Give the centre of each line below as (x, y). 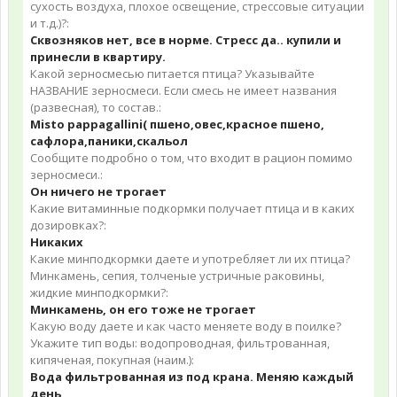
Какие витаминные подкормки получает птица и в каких (192, 208)
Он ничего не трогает (98, 191)
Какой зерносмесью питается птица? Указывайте (172, 74)
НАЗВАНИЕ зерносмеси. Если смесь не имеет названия (183, 90)
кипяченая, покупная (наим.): (112, 360)
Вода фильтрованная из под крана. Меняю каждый (192, 377)
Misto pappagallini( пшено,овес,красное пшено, (177, 124)
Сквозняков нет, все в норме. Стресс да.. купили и (186, 40)
